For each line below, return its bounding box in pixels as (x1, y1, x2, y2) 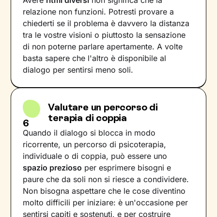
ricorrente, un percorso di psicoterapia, (23, 139, 167, 149)
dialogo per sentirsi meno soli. (23, 64, 134, 75)
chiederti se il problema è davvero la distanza (23, 18, 190, 28)
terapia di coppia (48, 111, 127, 124)
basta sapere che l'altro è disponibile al (23, 53, 167, 63)
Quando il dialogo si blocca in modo (23, 127, 156, 138)
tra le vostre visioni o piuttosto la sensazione (23, 30, 186, 40)
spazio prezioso (23, 162, 82, 172)
